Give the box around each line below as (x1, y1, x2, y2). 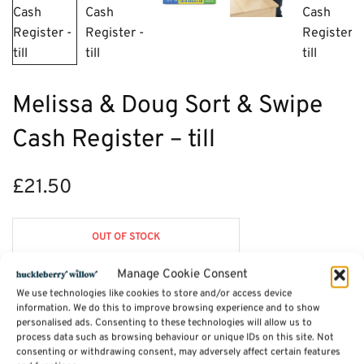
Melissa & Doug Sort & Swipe (12, 91, 323, 121)
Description (12, 307, 80, 323)
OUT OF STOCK (91, 230, 161, 244)
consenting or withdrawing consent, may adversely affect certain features (16, 345, 340, 359)
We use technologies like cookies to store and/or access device (16, 287, 292, 301)
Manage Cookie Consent (116, 266, 248, 282)
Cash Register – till (12, 125, 215, 155)
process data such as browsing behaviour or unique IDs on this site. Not (16, 331, 334, 344)
